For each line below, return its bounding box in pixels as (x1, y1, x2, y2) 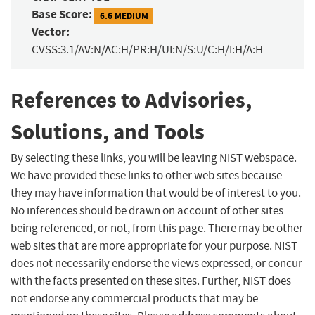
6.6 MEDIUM (99, 9, 148, 22)
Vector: (32, 24, 70, 41)
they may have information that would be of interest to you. (11, 185, 301, 200)
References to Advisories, (11, 86, 252, 115)
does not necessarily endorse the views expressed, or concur (11, 255, 302, 271)
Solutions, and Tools (11, 117, 205, 147)
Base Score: (32, 6, 92, 23)
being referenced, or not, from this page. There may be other (11, 220, 303, 236)
